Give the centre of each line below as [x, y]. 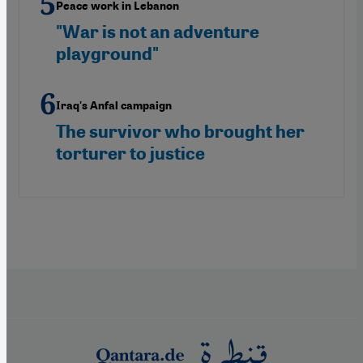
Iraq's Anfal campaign [114, 105]
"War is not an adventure [158, 32]
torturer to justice [130, 153]
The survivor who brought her [180, 131]
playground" [107, 53]
